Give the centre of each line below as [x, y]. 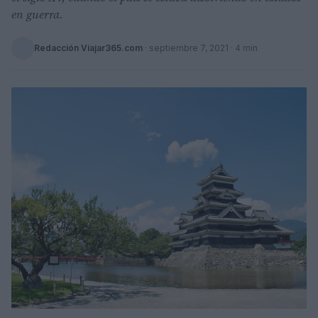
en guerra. [37, 14]
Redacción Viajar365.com [88, 48]
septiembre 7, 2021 [189, 48]
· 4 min [243, 48]
